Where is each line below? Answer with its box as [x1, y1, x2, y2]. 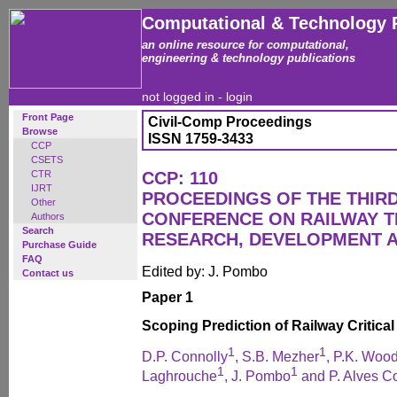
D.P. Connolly [142, 348, 228, 365]
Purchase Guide [22, 239, 97, 250]
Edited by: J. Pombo [142, 263, 268, 279]
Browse [22, 126, 58, 136]
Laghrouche [142, 368, 217, 385]
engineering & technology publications [142, 51, 355, 65]
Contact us [22, 268, 74, 278]
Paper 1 [142, 289, 193, 305]
